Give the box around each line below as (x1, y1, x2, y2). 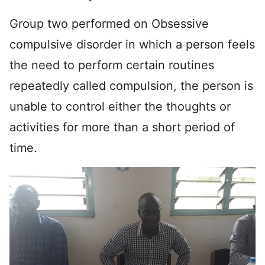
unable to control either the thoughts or (9, 99, 231, 114)
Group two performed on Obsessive (9, 17, 209, 31)
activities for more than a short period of (9, 120, 235, 135)
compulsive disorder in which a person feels (9, 37, 255, 52)
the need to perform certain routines (9, 58, 214, 73)
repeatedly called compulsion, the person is (9, 79, 253, 93)
